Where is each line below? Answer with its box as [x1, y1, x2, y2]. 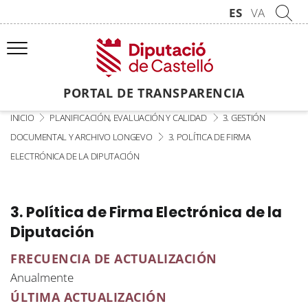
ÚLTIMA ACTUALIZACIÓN [10, 289, 166, 305]
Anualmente [10, 269, 74, 285]
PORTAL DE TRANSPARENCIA [63, 85, 245, 101]
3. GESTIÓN [222, 111, 265, 124]
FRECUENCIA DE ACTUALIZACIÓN [10, 250, 217, 267]
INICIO [10, 111, 34, 124]
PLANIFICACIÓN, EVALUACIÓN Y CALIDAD [49, 111, 207, 124]
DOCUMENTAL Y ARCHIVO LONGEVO [10, 131, 153, 143]
